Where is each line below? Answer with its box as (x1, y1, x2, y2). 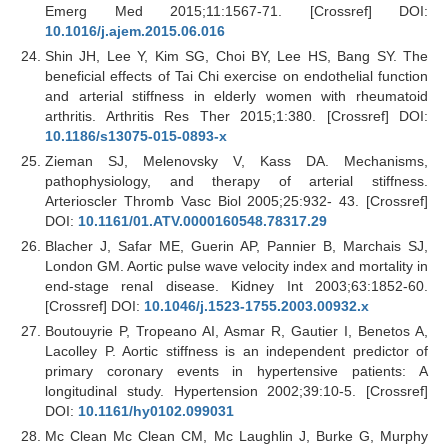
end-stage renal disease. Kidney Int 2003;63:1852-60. (45, 277, 428, 294)
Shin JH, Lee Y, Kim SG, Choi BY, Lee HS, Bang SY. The (45, 47, 428, 64)
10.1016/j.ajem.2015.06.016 (45, 22, 225, 39)
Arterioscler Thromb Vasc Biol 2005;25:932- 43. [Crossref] (45, 192, 428, 209)
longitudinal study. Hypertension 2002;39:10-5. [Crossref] (45, 382, 428, 399)
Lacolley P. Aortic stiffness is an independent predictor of (45, 342, 428, 359)
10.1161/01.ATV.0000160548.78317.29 (78, 212, 327, 229)
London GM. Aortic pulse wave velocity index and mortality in (45, 257, 428, 274)
